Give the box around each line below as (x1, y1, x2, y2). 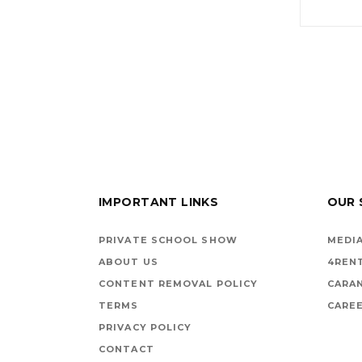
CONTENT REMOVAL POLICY (99, 277, 259, 289)
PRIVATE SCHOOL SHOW (99, 234, 238, 246)
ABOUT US (99, 255, 158, 267)
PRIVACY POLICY (99, 321, 192, 333)
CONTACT (99, 343, 154, 355)
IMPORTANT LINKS (99, 194, 219, 209)
